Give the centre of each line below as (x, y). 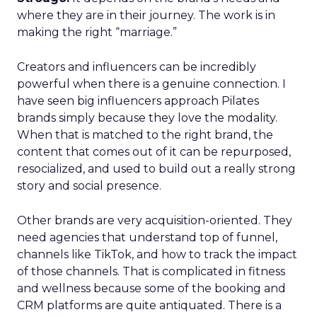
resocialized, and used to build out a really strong (156, 169)
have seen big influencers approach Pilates (138, 101)
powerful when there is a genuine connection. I (151, 84)
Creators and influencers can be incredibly (137, 67)
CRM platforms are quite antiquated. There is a (149, 305)
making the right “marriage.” (97, 32)
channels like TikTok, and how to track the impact (157, 254)
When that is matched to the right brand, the (145, 135)
